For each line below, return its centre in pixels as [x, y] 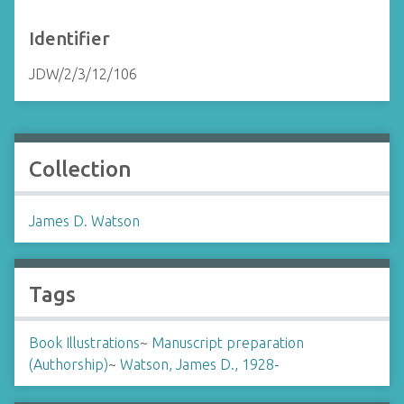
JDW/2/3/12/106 [83, 74]
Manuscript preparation [228, 343]
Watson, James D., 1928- [200, 364]
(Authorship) [69, 364]
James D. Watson [84, 221]
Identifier [69, 38]
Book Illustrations [84, 343]
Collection [80, 169]
